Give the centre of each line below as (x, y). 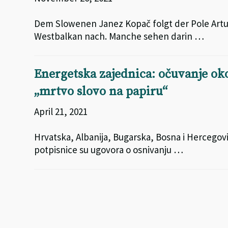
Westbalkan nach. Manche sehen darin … (119, 36)
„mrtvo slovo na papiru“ (101, 92)
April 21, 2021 (61, 111)
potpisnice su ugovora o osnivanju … (109, 150)
